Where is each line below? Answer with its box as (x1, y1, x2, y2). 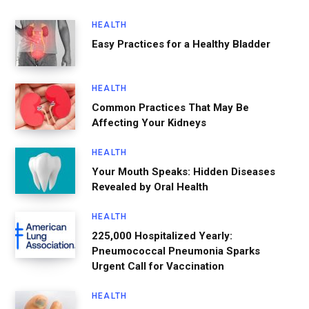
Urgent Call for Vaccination (92, 259, 224, 272)
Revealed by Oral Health (92, 180, 208, 193)
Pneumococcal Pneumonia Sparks (92, 244, 260, 257)
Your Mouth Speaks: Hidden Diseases (92, 165, 275, 178)
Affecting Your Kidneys (92, 116, 206, 129)
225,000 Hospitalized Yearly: (92, 229, 232, 242)
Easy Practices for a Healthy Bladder (92, 37, 270, 50)
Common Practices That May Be (92, 101, 249, 114)
